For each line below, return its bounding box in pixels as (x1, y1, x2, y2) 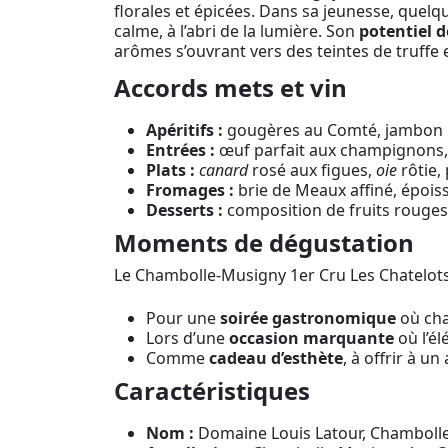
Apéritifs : (146, 118, 223, 141)
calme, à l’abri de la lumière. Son (114, 20, 359, 43)
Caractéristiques (114, 374, 310, 408)
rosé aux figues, (248, 158, 376, 181)
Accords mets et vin (114, 71, 347, 105)
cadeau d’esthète (209, 346, 343, 369)
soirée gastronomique (220, 306, 396, 329)
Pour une (146, 306, 220, 329)
